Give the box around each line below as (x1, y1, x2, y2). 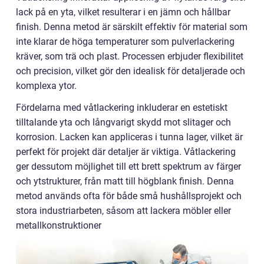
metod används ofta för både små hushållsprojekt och (16, 190, 242, 202)
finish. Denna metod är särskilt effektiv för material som (16, 21, 247, 32)
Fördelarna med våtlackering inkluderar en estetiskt (16, 102, 227, 113)
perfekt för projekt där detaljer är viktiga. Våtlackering (16, 146, 236, 157)
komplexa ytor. (16, 80, 77, 91)
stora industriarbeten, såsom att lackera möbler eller (16, 205, 231, 216)
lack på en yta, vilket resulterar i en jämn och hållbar (16, 6, 230, 18)
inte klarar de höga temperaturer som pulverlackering (16, 36, 235, 47)
